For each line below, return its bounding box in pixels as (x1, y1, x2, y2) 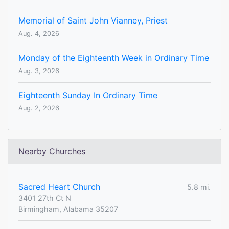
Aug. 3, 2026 (18, 67, 59, 75)
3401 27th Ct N (18, 194, 71, 203)
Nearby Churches (18, 146, 85, 157)
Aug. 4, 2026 (18, 30, 59, 38)
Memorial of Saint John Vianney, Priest (18, 15, 168, 26)
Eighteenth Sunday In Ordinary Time (18, 90, 157, 101)
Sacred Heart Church (18, 181, 100, 192)
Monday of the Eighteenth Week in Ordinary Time (18, 53, 209, 63)
